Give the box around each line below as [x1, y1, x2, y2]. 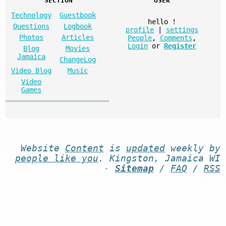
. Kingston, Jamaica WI [98, 153, 220, 164]
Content [65, 143, 104, 154]
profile [126, 26, 154, 34]
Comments [160, 34, 193, 42]
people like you [15, 153, 98, 164]
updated [126, 143, 165, 154]
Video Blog [11, 67, 52, 75]
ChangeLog [60, 55, 96, 64]
